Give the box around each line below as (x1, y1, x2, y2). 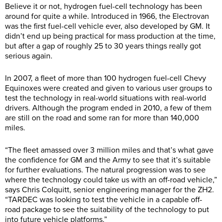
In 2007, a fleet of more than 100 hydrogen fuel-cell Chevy (5, 73, 206, 84)
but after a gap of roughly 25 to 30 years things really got (5, 41, 201, 52)
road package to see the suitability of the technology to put (5, 205, 209, 215)
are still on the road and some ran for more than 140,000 (5, 113, 199, 123)
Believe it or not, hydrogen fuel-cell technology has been (5, 1, 202, 12)
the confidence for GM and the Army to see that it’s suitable (5, 155, 211, 166)
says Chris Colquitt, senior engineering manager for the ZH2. (5, 185, 214, 195)
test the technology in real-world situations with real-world (5, 93, 206, 104)
